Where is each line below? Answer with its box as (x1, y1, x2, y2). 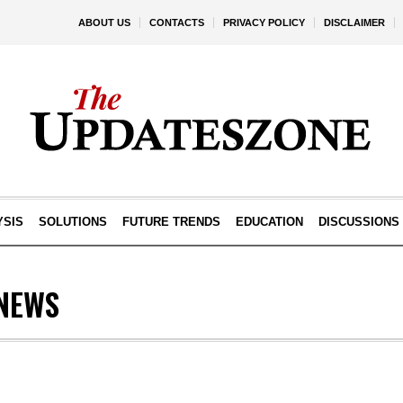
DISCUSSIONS (318, 215, 399, 228)
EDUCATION (235, 215, 303, 228)
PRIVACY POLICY (223, 17, 305, 28)
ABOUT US (78, 17, 130, 28)
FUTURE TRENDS (121, 215, 220, 228)
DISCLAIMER (324, 17, 385, 28)
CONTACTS (149, 17, 204, 28)
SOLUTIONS (38, 215, 107, 228)
